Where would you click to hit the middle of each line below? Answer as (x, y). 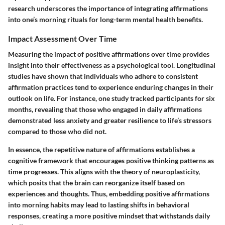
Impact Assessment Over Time (63, 39)
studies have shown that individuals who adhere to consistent (103, 76)
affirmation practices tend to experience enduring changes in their (111, 87)
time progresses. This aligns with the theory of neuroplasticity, (104, 172)
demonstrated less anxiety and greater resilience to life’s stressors (110, 121)
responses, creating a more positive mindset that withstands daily (109, 216)
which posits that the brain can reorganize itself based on (96, 183)
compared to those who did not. (57, 132)
